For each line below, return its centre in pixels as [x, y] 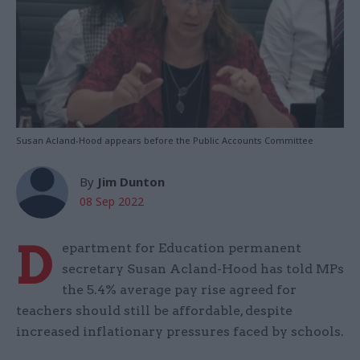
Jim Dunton [131, 182]
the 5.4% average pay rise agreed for [179, 290]
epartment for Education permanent [182, 248]
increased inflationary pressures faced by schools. [180, 332]
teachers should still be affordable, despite [154, 311]
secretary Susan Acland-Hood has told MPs [203, 269]
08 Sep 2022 [112, 202]
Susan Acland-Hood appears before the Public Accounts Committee [165, 141]
